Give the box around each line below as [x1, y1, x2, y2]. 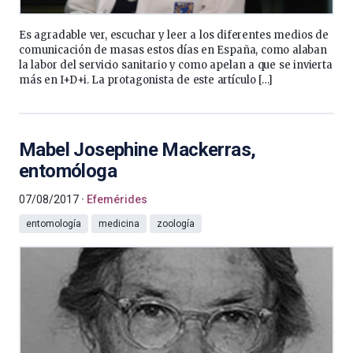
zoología [157, 218, 195, 229]
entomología [26, 218, 81, 229]
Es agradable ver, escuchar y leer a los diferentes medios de [19, 28, 329, 42]
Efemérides [87, 193, 147, 206]
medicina [98, 218, 139, 229]
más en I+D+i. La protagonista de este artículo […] [19, 73, 273, 87]
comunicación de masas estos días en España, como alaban [19, 43, 328, 57]
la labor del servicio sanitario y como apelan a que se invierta [19, 58, 333, 72]
